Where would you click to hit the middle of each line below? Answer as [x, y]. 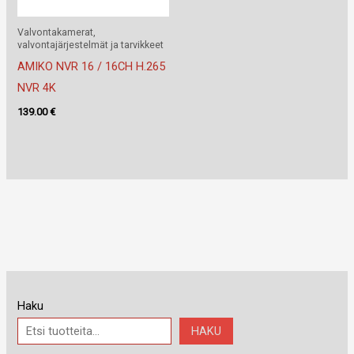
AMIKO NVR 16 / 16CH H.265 [92, 67]
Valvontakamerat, [57, 32]
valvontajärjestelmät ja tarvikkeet [91, 45]
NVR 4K [37, 88]
